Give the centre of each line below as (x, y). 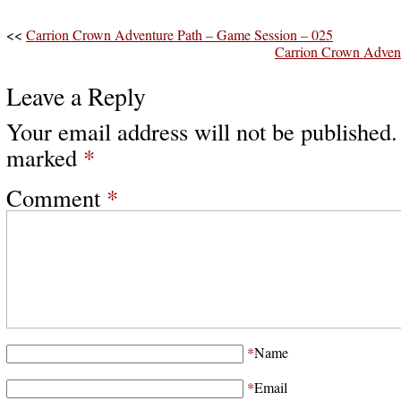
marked (45, 157)
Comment (56, 197)
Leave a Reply (76, 96)
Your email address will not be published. (202, 131)
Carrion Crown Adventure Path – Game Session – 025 (179, 34)
